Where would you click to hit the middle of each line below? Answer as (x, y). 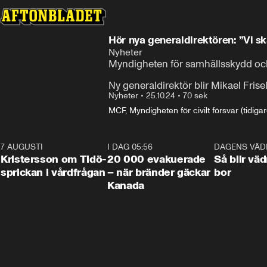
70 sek (195, 96)
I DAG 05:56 (130, 147)
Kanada (126, 185)
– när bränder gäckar (159, 172)
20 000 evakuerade (157, 159)
